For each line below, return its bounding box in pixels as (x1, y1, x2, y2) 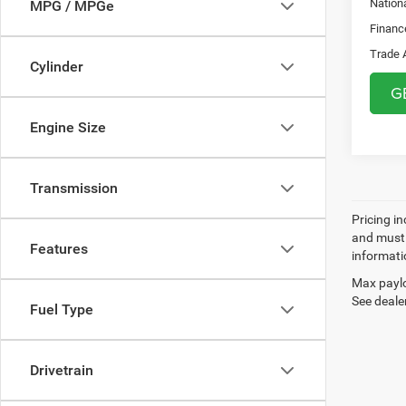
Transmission (30, 179, 118, 197)
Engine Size (30, 119, 106, 136)
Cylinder (30, 58, 83, 75)
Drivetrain (30, 362, 93, 379)
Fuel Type (30, 301, 93, 318)
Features (30, 240, 88, 257)
